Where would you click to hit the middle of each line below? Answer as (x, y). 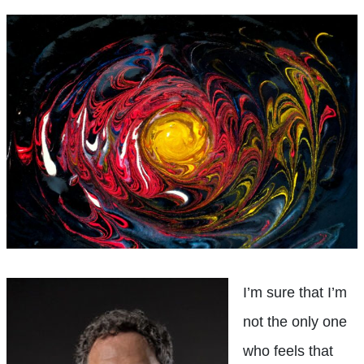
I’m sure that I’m (295, 292)
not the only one (295, 321)
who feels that (288, 351)
